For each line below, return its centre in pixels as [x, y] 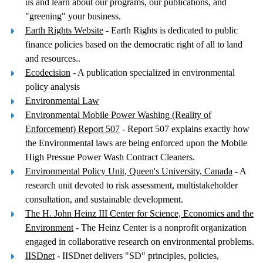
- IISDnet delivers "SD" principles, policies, [137, 256]
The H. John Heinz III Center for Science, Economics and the [139, 213]
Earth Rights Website [64, 30]
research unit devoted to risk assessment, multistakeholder [131, 185]
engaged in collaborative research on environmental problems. [140, 242]
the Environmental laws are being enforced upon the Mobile [136, 143]
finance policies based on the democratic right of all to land [134, 44]
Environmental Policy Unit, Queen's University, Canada [129, 171]
